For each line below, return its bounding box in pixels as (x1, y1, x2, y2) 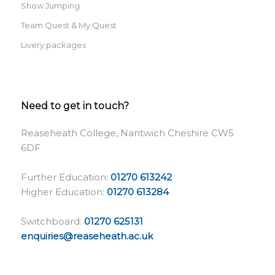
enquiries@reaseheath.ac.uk (20, 230, 153, 242)
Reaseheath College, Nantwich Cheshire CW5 (20, 126, 234, 139)
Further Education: (20, 171, 110, 183)
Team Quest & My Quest (20, 20, 117, 30)
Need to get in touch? (20, 99, 129, 112)
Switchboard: (20, 215, 84, 227)
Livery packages (20, 39, 86, 50)
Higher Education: (20, 185, 107, 198)
